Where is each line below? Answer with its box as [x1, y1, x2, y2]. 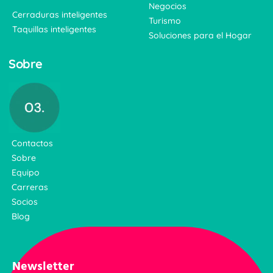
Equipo [12, 166, 40, 178]
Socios [12, 196, 38, 207]
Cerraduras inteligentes [12, 9, 107, 20]
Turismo [149, 15, 181, 26]
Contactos [12, 137, 54, 149]
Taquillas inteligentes [12, 23, 96, 35]
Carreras [12, 181, 49, 193]
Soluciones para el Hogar [149, 29, 252, 41]
